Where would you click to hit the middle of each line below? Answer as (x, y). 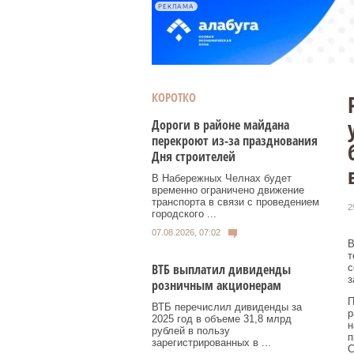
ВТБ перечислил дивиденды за (227, 307)
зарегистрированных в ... (211, 342)
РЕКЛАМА (176, 6)
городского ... (184, 214)
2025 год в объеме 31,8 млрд (222, 318)
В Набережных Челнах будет (222, 178)
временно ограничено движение (228, 190)
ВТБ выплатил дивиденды (221, 269)
